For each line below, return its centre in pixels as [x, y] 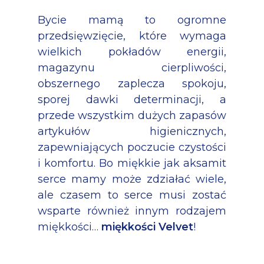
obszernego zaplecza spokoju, [132, 83]
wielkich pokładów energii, [132, 52]
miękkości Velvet [147, 227]
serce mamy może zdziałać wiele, [132, 179]
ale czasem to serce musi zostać [132, 195]
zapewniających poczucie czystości [132, 147]
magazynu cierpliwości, [132, 67]
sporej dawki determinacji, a [132, 99]
